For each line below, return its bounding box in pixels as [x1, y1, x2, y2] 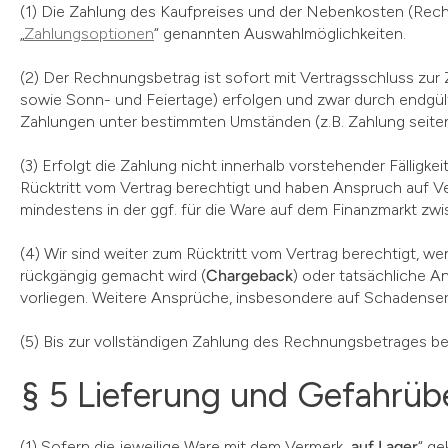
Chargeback [206, 266, 293, 285]
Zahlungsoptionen [24, 24, 154, 43]
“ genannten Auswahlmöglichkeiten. [154, 24, 406, 43]
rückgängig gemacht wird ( [20, 266, 206, 285]
